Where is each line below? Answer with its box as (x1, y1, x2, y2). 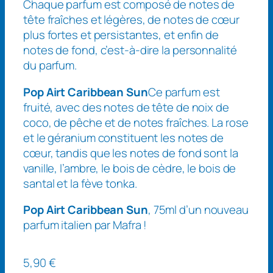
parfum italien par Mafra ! (23, 217, 147, 233)
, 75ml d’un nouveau (147, 202, 249, 218)
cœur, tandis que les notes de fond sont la (23, 144, 238, 161)
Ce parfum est (147, 83, 220, 100)
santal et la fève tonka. (23, 175, 137, 191)
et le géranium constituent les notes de (23, 129, 224, 146)
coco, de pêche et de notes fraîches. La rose (23, 114, 249, 130)
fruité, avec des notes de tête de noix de (23, 99, 229, 115)
